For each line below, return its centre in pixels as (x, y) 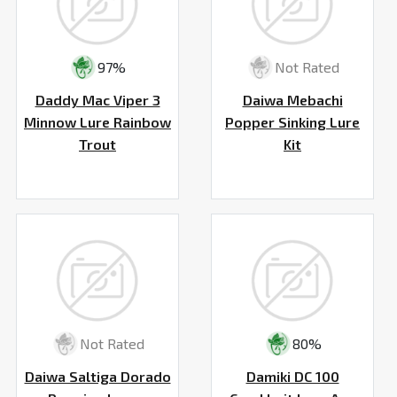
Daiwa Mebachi (292, 99)
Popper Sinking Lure (292, 121)
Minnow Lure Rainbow (97, 121)
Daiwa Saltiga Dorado (97, 376)
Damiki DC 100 (292, 376)
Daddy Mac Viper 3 (97, 99)
